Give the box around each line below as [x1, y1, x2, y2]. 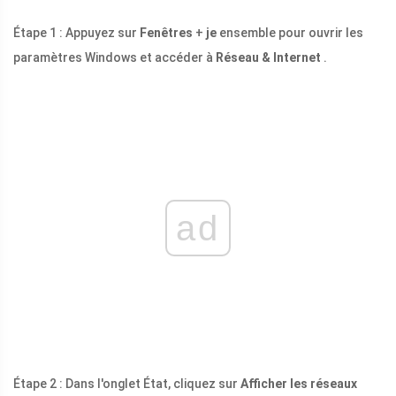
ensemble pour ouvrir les [217, 26, 363, 41]
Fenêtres [140, 26, 193, 41]
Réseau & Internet [216, 50, 321, 65]
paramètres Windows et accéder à [13, 50, 216, 65]
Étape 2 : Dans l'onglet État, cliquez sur [13, 377, 240, 392]
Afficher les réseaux [240, 377, 357, 392]
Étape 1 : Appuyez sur [13, 26, 140, 41]
